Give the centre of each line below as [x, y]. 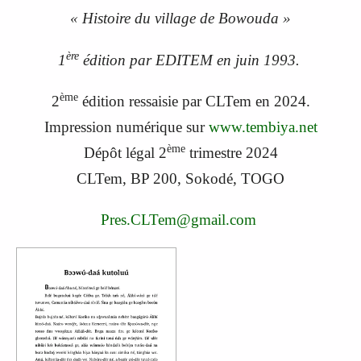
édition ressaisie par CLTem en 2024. [194, 101]
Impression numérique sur [126, 127]
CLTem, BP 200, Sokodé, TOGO [180, 178]
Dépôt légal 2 [125, 152]
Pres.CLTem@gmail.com [178, 219]
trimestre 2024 [231, 152]
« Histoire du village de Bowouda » [180, 19]
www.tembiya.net [263, 127]
